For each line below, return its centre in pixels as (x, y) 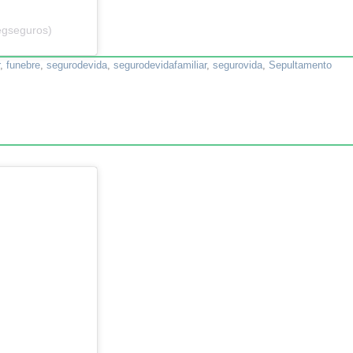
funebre (23, 65)
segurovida (238, 65)
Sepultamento (300, 65)
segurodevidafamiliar (160, 65)
